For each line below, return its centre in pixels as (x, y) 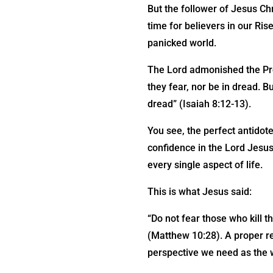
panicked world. (182, 43)
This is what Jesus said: (199, 191)
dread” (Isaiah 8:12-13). (199, 104)
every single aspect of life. (205, 165)
